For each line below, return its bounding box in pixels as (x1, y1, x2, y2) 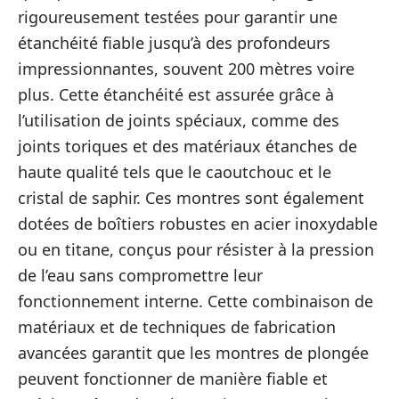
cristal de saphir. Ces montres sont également (18, 186, 364, 208)
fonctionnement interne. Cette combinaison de (18, 289, 373, 312)
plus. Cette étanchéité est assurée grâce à (18, 83, 334, 105)
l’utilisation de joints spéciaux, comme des (18, 109, 339, 131)
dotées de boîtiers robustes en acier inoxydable (18, 212, 378, 234)
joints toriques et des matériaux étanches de (18, 134, 357, 157)
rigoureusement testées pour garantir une (18, 5, 338, 28)
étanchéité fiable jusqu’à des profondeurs (18, 31, 330, 53)
